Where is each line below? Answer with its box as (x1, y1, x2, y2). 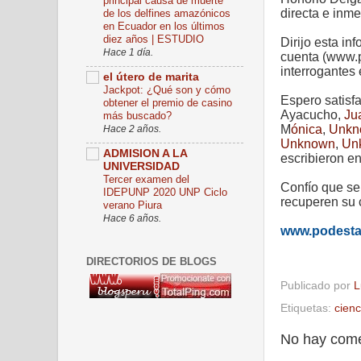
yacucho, (289, 108, 344, 122)
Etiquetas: (280, 301, 334, 314)
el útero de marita (103, 71, 199, 84)
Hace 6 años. (103, 212, 161, 224)
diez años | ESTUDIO (103, 33, 204, 46)
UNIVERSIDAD (103, 160, 180, 172)
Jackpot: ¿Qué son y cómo (103, 84, 230, 97)
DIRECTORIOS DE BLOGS (86, 255, 217, 268)
